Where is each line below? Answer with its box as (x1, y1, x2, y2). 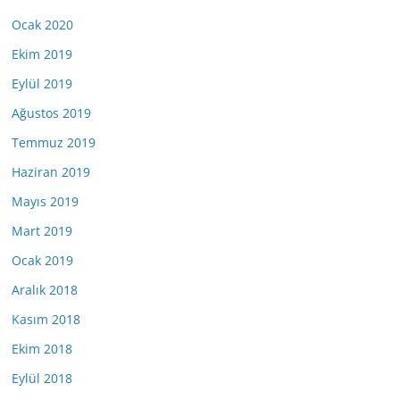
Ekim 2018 (12, 340, 72, 357)
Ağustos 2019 (12, 104, 91, 121)
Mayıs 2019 (12, 193, 79, 210)
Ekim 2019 (12, 46, 72, 62)
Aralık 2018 (12, 281, 78, 298)
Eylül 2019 (12, 75, 72, 92)
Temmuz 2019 (12, 134, 96, 151)
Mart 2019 (12, 222, 72, 239)
